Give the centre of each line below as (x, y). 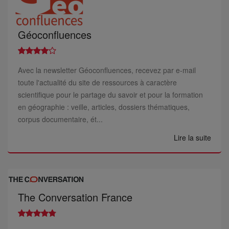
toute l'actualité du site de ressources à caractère (97, 82)
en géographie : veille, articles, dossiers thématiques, (104, 107)
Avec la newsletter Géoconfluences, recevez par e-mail (107, 70)
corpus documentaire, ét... (60, 119)
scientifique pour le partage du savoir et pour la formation (110, 95)
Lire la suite (192, 138)
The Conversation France (75, 197)
